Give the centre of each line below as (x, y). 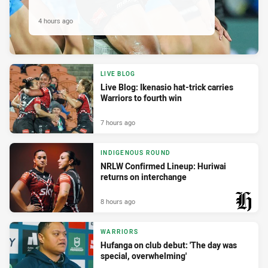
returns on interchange (144, 177)
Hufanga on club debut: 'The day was (169, 245)
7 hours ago (118, 122)
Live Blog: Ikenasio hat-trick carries (167, 87)
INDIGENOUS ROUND (135, 153)
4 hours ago (56, 20)
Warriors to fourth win (141, 98)
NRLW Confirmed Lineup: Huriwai (163, 166)
